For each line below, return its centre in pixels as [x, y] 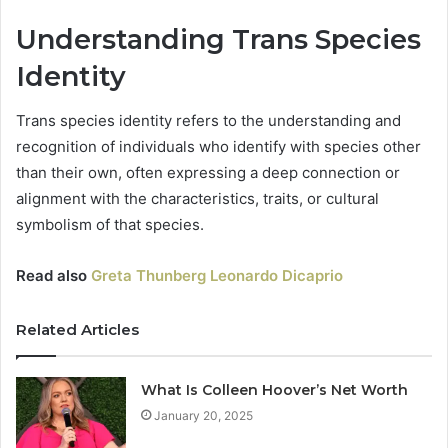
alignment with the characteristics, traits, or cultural [197, 199]
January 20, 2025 [204, 416]
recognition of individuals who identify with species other [218, 147]
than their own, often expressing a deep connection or [208, 173]
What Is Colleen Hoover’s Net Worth [275, 390]
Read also [53, 276]
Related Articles [77, 330]
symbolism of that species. [110, 225]
